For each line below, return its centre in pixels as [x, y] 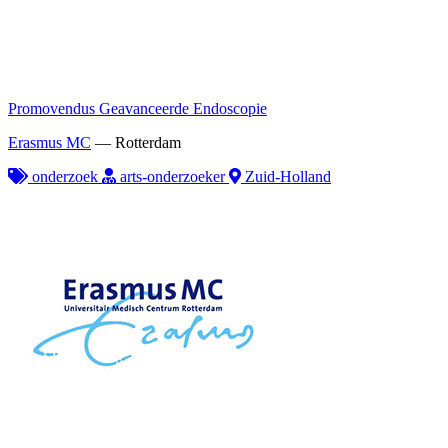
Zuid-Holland [286, 176]
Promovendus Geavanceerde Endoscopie [137, 108]
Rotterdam [148, 142]
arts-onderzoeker [172, 176]
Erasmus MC [49, 142]
